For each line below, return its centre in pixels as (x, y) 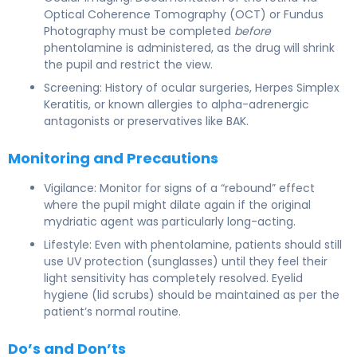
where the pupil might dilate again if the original (177, 204)
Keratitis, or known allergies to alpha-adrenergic (177, 104)
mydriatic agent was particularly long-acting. (170, 221)
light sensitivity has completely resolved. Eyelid (173, 278)
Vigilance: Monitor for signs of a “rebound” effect (179, 188)
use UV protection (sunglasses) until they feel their (186, 261)
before (253, 31)
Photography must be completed (139, 31)
